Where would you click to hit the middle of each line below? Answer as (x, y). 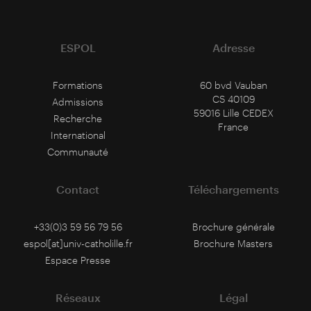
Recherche (78, 118)
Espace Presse (78, 260)
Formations (78, 85)
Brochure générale (233, 227)
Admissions (78, 102)
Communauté (78, 152)
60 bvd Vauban (233, 85)
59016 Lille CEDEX (233, 113)
